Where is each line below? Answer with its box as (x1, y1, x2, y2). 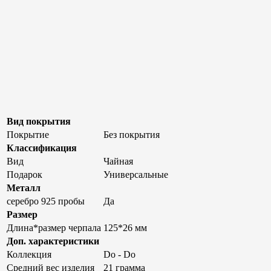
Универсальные (103, 169, 168, 180)
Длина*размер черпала (7, 223, 101, 233)
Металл (7, 183, 41, 194)
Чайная (103, 156, 133, 167)
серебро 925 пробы (7, 196, 85, 207)
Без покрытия (103, 129, 160, 140)
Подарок (7, 169, 42, 180)
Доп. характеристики (7, 236, 99, 247)
